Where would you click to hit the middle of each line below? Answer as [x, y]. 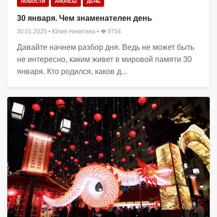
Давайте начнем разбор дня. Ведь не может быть [106, 47]
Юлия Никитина [74, 32]
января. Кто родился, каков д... [72, 72]
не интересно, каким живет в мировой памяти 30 [104, 60]
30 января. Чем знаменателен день [85, 18]
